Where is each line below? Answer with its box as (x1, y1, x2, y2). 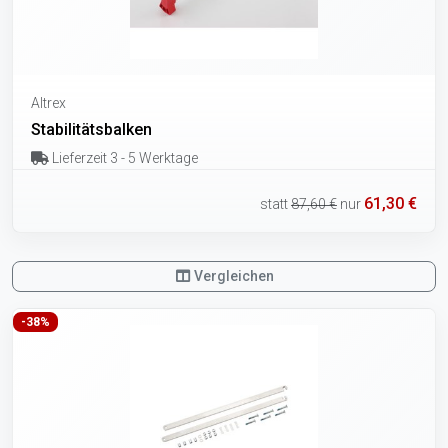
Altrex (31, 95, 66, 112)
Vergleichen (191, 267, 275, 284)
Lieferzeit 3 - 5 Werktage (48, 150, 198, 167)
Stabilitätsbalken (31, 120, 152, 140)
